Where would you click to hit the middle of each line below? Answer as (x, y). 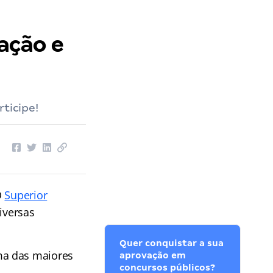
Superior (26, 195)
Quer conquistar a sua (172, 243)
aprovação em (153, 255)
